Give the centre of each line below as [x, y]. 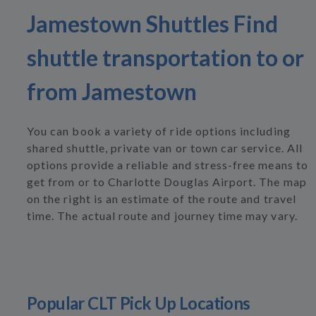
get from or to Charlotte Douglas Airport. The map [167, 182]
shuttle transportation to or [165, 57]
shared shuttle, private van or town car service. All [165, 148]
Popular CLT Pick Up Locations [139, 303]
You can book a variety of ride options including [159, 131]
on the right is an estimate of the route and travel [162, 199]
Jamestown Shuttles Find [152, 24]
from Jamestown [112, 91]
